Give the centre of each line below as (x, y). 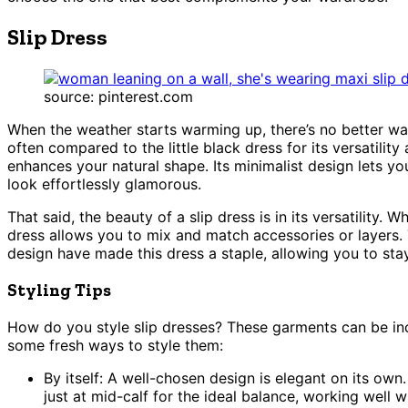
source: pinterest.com (118, 97)
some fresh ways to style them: (115, 345)
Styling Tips (59, 290)
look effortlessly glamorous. (104, 184)
